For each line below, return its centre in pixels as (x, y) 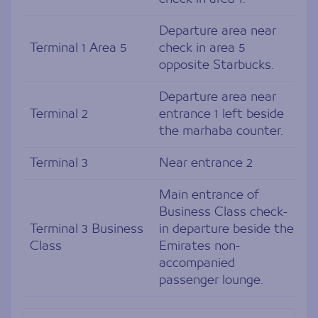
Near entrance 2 (206, 163)
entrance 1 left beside (221, 114)
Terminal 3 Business (87, 229)
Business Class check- (223, 212)
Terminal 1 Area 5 (78, 48)
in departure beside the (226, 229)
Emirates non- (199, 246)
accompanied (197, 263)
